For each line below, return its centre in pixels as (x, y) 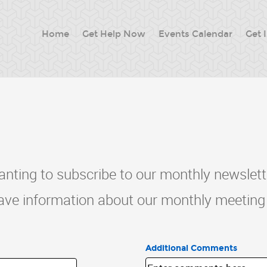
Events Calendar (195, 34)
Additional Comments (191, 248)
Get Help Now (114, 34)
